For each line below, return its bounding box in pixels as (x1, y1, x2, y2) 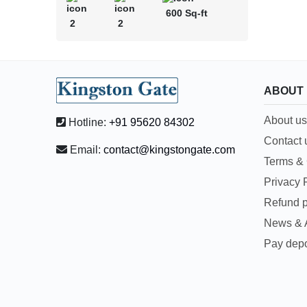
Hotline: (69, 116, 107, 129)
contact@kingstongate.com (103, 144, 236, 156)
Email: (70, 144, 101, 156)
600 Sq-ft (165, 8, 208, 19)
